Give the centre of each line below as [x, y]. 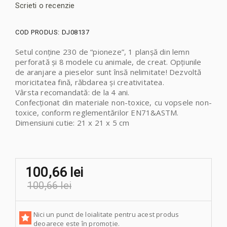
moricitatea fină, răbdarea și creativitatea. [90, 82]
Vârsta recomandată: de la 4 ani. [73, 92]
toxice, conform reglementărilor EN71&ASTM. [98, 113]
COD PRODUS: [37, 32]
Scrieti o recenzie [45, 6]
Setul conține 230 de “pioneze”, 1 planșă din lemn [102, 52]
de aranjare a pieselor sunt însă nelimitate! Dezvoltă [108, 72]
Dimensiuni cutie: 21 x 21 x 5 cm [72, 123]
